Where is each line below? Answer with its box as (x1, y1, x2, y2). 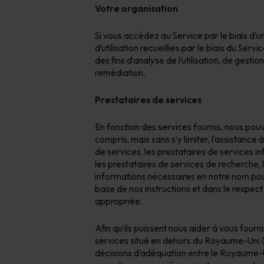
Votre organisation (94, 3, 178, 14)
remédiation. (94, 67, 146, 78)
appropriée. (94, 196, 143, 207)
